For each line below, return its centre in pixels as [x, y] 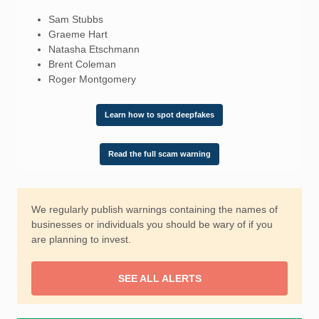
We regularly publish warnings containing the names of [155, 209]
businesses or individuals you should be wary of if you [152, 224]
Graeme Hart [78, 34]
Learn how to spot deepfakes [159, 115]
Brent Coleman [82, 64]
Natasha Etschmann [95, 49]
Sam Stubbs [76, 19]
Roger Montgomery [92, 79]
